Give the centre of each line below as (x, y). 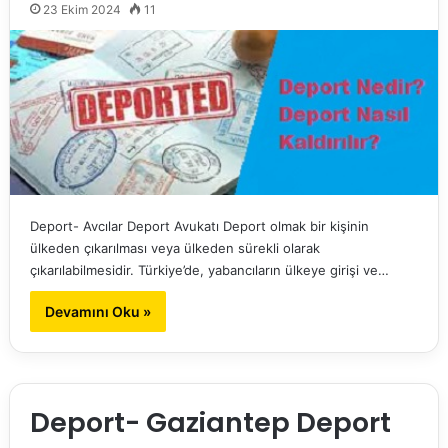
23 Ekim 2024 (81, 10)
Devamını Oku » (97, 312)
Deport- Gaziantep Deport (210, 423)
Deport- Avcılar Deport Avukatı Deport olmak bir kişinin (199, 226)
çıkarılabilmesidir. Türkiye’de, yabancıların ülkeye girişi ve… (209, 270)
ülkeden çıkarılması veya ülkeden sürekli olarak (174, 248)
